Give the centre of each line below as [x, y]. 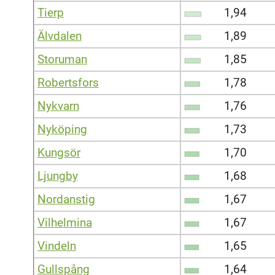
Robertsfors [68, 82]
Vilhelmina [64, 222]
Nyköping [62, 129]
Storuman [62, 59]
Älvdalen [59, 36]
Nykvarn [58, 106]
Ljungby [57, 176]
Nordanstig [66, 199]
